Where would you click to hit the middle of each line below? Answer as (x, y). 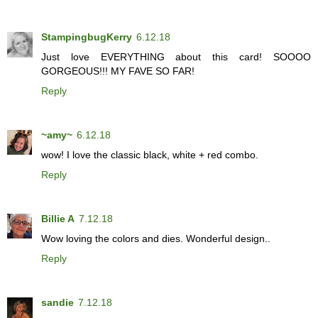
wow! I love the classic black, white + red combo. (150, 155)
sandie (57, 303)
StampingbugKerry (87, 37)
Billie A (58, 219)
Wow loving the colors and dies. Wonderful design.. (156, 239)
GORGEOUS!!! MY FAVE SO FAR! (118, 71)
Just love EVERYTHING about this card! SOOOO (176, 57)
